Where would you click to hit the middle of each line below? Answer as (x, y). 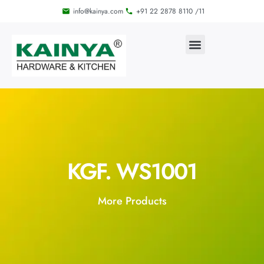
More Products (132, 201)
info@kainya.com (98, 11)
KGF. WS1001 (132, 171)
